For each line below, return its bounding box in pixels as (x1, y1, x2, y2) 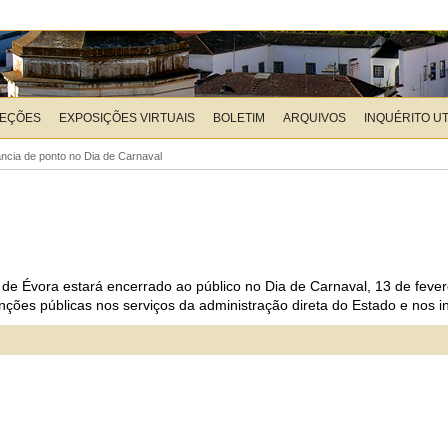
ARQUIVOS (283, 111, 346, 125)
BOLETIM (213, 111, 265, 125)
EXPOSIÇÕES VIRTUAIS (59, 111, 195, 125)
